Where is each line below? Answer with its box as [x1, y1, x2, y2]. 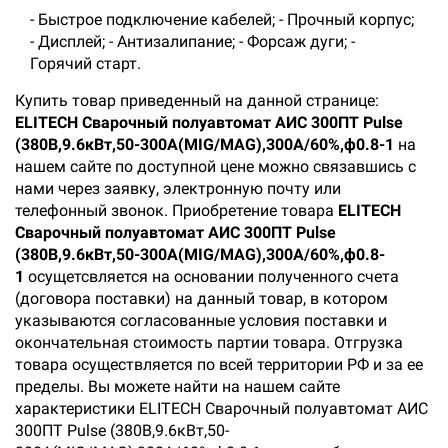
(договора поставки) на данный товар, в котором [15, 289, 388, 308]
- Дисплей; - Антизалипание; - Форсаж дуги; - [30, 32, 355, 51]
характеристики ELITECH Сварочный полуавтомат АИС [15, 399, 428, 418]
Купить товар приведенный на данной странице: [15, 91, 379, 110]
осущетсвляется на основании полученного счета [24, 267, 399, 286]
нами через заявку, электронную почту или [15, 179, 341, 198]
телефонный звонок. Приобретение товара [15, 201, 338, 220]
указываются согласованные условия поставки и [15, 311, 387, 330]
